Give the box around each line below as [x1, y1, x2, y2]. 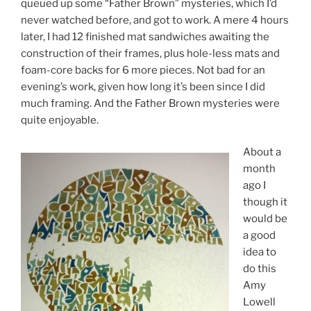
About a [242, 146, 281, 159]
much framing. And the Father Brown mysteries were [21, 96, 280, 110]
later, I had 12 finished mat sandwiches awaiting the [21, 30, 269, 43]
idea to [242, 246, 276, 259]
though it [242, 196, 287, 209]
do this [242, 262, 276, 276]
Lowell [242, 296, 276, 309]
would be [242, 212, 287, 226]
